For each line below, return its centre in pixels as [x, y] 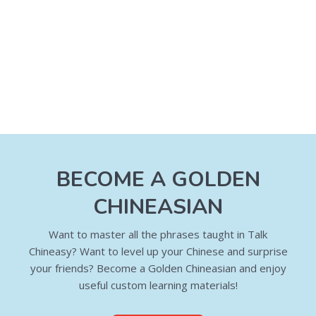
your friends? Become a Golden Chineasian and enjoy [158, 268]
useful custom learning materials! [158, 285]
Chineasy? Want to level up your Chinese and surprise [158, 251]
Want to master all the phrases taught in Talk [158, 235]
